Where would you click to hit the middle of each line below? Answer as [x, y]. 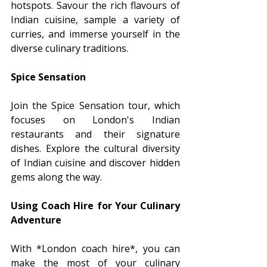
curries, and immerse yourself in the [95, 34]
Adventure [36, 220]
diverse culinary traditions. [69, 48]
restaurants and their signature [95, 134]
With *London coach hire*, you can [95, 248]
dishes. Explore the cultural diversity [95, 148]
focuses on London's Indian [95, 119]
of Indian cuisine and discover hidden [95, 162]
